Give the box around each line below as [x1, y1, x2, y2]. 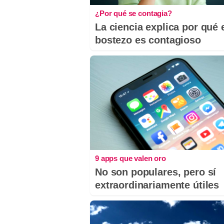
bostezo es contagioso [95, 34, 201, 46]
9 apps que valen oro [95, 154, 166, 163]
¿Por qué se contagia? [95, 9, 172, 18]
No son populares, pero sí [95, 166, 216, 178]
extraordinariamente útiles [95, 179, 219, 191]
